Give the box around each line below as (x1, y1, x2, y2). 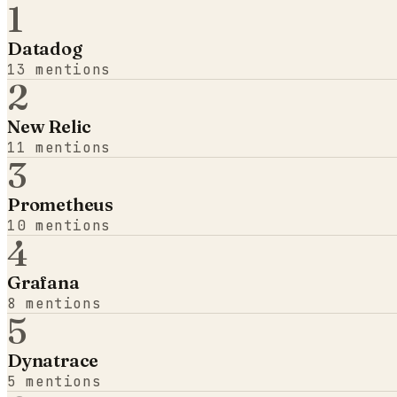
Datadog (7, 36, 82, 59)
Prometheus (7, 192, 113, 215)
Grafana (7, 270, 80, 293)
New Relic (7, 114, 92, 137)
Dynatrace (7, 348, 99, 371)
